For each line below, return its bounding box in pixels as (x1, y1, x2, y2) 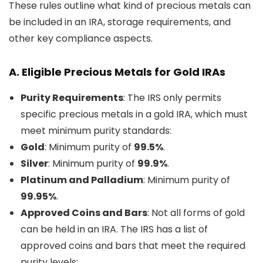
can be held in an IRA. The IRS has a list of (21, 222, 208, 236)
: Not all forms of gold (147, 206, 245, 220)
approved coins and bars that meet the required (21, 239, 245, 252)
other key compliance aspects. (9, 32, 153, 45)
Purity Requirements (21, 91, 123, 104)
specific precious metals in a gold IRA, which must (21, 107, 248, 121)
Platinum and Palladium (21, 173, 143, 187)
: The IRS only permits (123, 91, 221, 104)
